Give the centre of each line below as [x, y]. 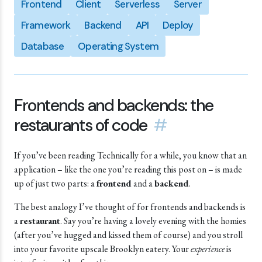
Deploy [178, 25]
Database [43, 46]
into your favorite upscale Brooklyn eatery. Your [102, 249]
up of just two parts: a [55, 183]
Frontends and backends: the [114, 105]
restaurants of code [81, 125]
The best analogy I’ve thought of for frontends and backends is [130, 207]
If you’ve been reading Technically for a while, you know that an [130, 155]
